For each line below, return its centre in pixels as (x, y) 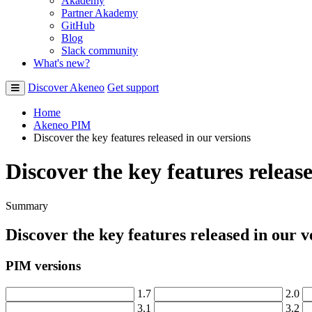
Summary (27, 205)
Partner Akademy (100, 13)
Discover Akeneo (66, 87)
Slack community (100, 50)
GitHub (78, 25)
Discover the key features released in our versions (142, 137)
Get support (133, 87)
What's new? (62, 63)
